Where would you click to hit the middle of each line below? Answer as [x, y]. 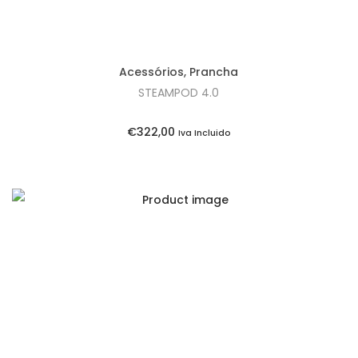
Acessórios [152, 72]
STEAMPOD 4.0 [179, 93]
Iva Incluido [204, 133]
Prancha [214, 72]
